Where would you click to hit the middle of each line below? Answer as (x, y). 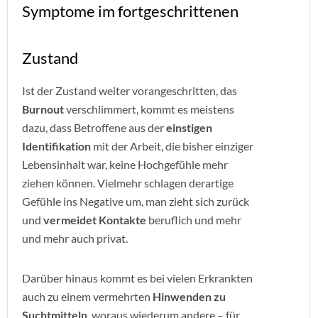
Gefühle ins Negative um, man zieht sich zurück (136, 201)
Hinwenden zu (189, 296)
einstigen (189, 127)
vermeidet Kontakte (95, 220)
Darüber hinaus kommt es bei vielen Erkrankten (137, 278)
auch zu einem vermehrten (87, 296)
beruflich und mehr (194, 220)
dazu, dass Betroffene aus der (94, 127)
